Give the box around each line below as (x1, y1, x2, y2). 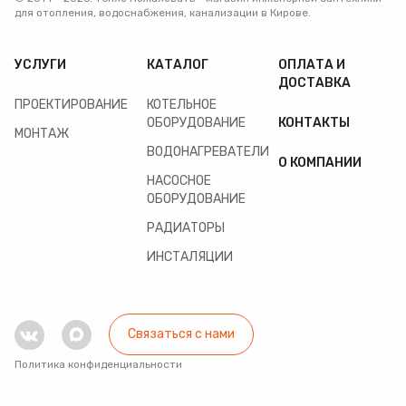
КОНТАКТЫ (278, 115, 351, 130)
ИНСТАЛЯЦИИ (146, 249, 233, 265)
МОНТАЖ (14, 126, 69, 141)
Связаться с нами (128, 326, 235, 342)
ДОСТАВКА (278, 75, 352, 91)
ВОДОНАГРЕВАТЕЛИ (146, 144, 269, 159)
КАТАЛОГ (146, 57, 208, 72)
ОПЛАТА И (278, 57, 346, 72)
